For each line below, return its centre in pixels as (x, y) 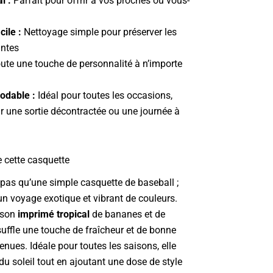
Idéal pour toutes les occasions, (104, 95)
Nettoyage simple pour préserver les (99, 32)
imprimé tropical (54, 214)
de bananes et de (127, 214)
